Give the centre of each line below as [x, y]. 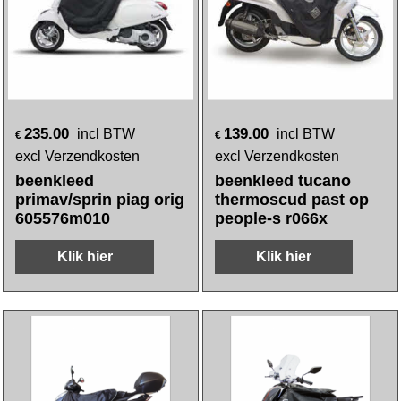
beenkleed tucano [283, 181]
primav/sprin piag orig [100, 200]
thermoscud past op [292, 200]
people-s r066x [271, 218]
